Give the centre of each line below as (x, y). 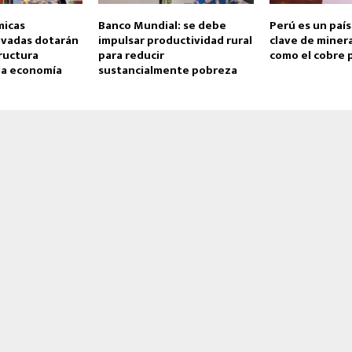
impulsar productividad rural (175, 41)
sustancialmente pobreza (167, 71)
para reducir (131, 56)
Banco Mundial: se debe (162, 26)
